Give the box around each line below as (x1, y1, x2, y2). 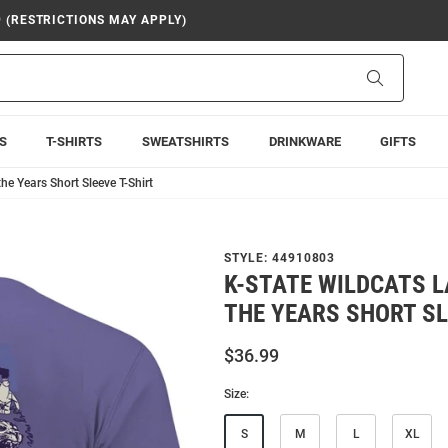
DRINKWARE (268, 134, 341, 149)
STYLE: (224, 251, 272, 265)
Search (382, 69, 425, 85)
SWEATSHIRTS (141, 134, 229, 149)
